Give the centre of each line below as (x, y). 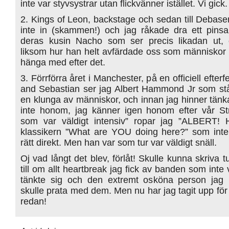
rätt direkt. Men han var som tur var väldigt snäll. (119, 142)
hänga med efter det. (63, 62)
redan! (33, 201)
